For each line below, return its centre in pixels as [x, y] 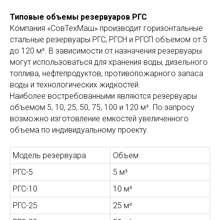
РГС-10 [25, 189]
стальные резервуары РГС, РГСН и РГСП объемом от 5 [109, 39]
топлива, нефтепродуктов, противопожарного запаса [107, 73]
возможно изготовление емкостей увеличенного [99, 118]
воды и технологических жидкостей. [75, 84]
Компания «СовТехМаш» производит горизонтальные [106, 28]
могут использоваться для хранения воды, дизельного [109, 62]
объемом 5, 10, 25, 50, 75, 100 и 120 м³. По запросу [102, 107]
